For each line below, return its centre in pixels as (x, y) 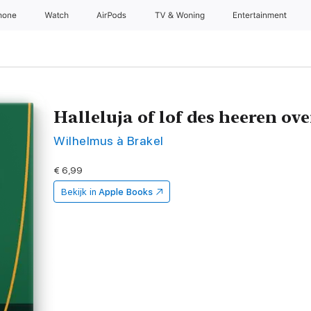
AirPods (112, 15)
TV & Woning (180, 15)
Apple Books (126, 192)
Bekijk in (79, 192)
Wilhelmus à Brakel (109, 141)
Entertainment (261, 15)
